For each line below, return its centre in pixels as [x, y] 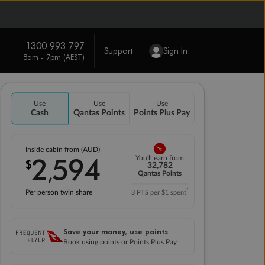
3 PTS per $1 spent [159, 193]
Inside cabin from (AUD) [64, 150]
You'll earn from [160, 158]
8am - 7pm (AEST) [54, 56]
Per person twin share [59, 192]
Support [118, 51]
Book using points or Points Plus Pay [120, 242]
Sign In [175, 51]
